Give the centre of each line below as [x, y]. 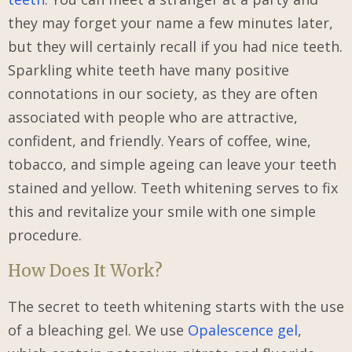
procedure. [45, 235]
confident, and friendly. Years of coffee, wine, [159, 141]
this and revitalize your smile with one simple [162, 211]
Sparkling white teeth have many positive [148, 70]
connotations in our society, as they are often [163, 93]
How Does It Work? [85, 271]
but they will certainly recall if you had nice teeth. [175, 46]
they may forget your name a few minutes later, [170, 23]
